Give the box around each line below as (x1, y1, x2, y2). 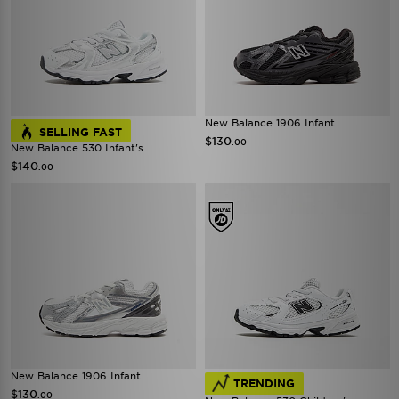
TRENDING (233, 377, 295, 390)
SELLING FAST (39, 125, 122, 139)
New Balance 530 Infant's (11, 142, 143, 154)
